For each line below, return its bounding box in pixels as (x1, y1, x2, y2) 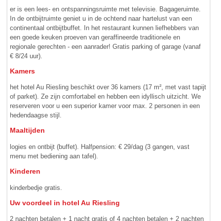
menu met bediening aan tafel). (10, 152, 99, 160)
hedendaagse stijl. (10, 111, 62, 119)
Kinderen (10, 167, 41, 175)
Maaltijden (10, 127, 45, 135)
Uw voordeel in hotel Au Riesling (10, 199, 120, 207)
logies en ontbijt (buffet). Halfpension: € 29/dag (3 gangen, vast (10, 143, 190, 150)
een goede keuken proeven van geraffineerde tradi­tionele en (10, 33, 181, 41)
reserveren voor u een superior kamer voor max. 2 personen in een (10, 102, 200, 110)
